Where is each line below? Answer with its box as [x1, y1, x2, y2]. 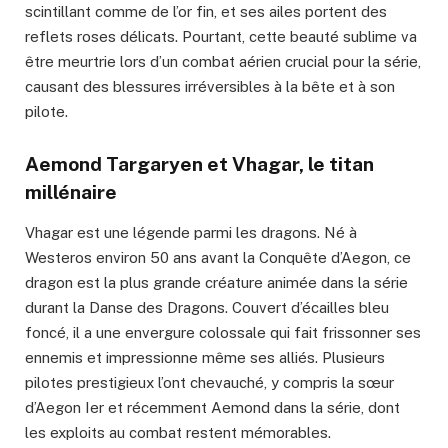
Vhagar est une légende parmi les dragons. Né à [25, 224, 357, 242]
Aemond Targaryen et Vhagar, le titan [25, 152, 374, 175]
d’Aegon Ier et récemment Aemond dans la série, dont [25, 399, 400, 417]
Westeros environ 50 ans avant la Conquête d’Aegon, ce [25, 249, 411, 267]
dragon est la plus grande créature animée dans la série [25, 274, 408, 292]
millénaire [25, 180, 117, 203]
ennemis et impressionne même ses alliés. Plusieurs [25, 349, 385, 367]
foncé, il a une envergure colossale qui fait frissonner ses [25, 324, 421, 342]
